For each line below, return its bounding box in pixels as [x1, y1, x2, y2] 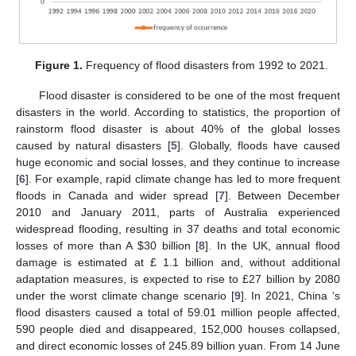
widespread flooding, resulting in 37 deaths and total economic [16, 222, 340, 236]
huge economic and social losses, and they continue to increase [16, 156, 340, 169]
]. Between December [224, 189, 340, 203]
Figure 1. [34, 59, 83, 72]
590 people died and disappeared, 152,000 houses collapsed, [16, 323, 340, 336]
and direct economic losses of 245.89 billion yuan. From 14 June [16, 339, 340, 353]
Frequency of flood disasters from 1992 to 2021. [82, 59, 328, 72]
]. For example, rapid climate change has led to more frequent [25, 172, 340, 186]
